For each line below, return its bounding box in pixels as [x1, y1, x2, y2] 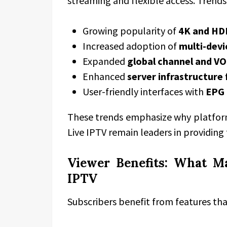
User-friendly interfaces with [83, 85, 206, 98]
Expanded [83, 55, 127, 67]
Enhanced [83, 70, 127, 83]
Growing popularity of [83, 24, 178, 37]
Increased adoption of [83, 40, 179, 52]
